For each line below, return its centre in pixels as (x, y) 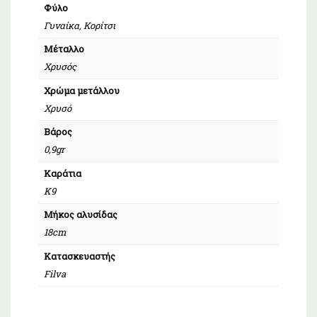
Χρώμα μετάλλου (81, 90)
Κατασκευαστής (79, 256)
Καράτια (62, 173)
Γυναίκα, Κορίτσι (79, 25)
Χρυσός (60, 67)
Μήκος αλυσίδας (80, 214)
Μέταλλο (64, 48)
